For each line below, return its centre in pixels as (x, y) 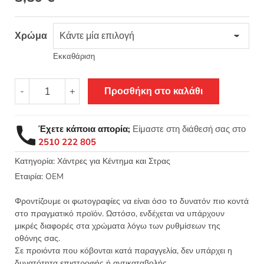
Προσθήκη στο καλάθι (154, 92)
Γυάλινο (47, 85)
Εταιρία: (29, 177)
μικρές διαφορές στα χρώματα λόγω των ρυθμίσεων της (118, 226)
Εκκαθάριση (74, 57)
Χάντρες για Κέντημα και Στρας (114, 161)
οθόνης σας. (37, 239)
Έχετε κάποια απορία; (84, 129)
